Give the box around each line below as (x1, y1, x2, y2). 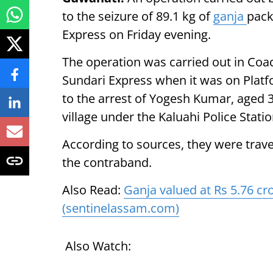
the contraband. (62, 154, 152, 171)
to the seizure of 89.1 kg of (62, 8, 213, 24)
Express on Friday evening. (62, 26, 214, 43)
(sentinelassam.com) (62, 200, 179, 216)
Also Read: (62, 182, 124, 198)
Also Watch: (62, 238, 131, 254)
